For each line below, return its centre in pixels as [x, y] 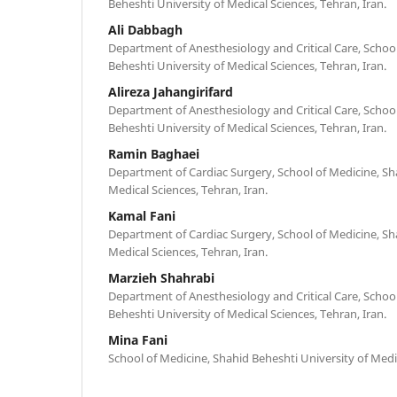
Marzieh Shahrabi [161, 277]
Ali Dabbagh [145, 29]
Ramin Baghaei [154, 153]
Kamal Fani [142, 215]
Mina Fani [138, 339]
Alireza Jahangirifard [171, 91]
